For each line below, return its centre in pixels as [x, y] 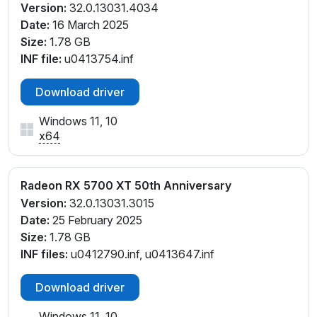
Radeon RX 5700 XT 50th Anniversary [126, 186]
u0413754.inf [98, 59]
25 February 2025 [96, 220]
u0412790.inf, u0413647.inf [141, 254]
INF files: [44, 254]
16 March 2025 [89, 25]
